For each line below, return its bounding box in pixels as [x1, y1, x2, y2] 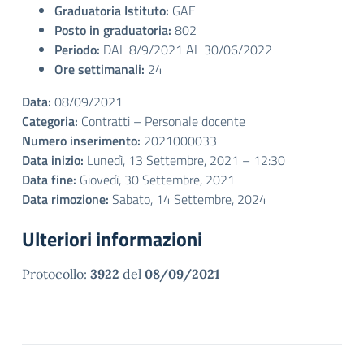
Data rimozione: [22, 189, 109, 209]
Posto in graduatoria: [54, 20, 171, 40]
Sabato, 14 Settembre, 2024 [109, 189, 266, 209]
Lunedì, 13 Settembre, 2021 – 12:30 [84, 150, 285, 170]
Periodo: [54, 40, 100, 59]
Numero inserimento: [22, 131, 141, 150]
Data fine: [22, 170, 76, 189]
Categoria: [22, 111, 78, 131]
